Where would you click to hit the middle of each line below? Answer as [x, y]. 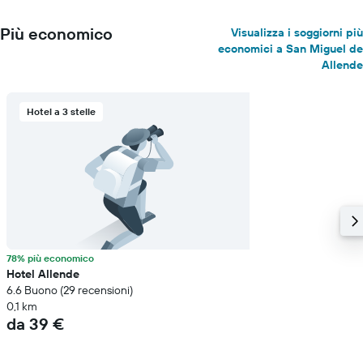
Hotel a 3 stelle [61, 111]
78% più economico [50, 258]
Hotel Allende [43, 274]
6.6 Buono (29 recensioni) [70, 290]
